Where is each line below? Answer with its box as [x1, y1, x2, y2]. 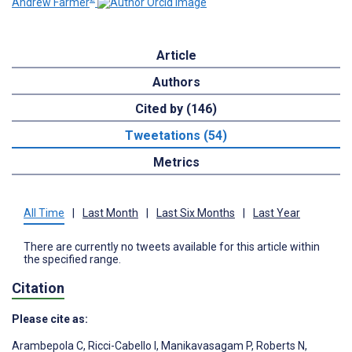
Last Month [82, 206, 138, 219]
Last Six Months [156, 206, 235, 219]
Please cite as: [12, 313, 88, 326]
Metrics [152, 154, 200, 170]
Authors [152, 74, 200, 90]
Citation [12, 280, 64, 297]
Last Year [253, 206, 300, 219]
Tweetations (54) [125, 127, 227, 143]
